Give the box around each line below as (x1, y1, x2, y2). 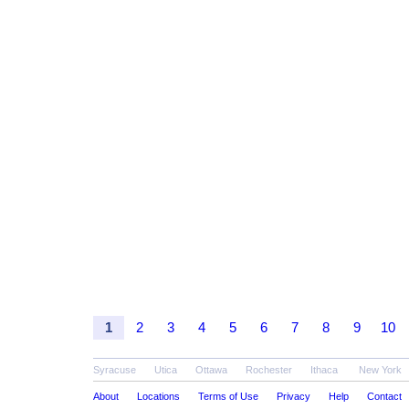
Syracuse (93, 364, 136, 375)
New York (359, 364, 402, 375)
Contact (367, 391, 402, 402)
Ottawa (195, 364, 227, 375)
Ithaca (310, 364, 338, 375)
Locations (137, 391, 180, 402)
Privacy (277, 391, 310, 402)
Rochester (246, 364, 292, 375)
